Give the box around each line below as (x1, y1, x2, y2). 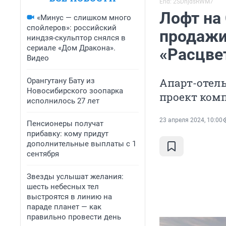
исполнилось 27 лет (27, 96, 99, 105)
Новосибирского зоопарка (27, 86, 123, 95)
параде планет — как (27, 202, 101, 211)
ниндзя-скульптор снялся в (27, 33, 126, 42)
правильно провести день (27, 212, 121, 221)
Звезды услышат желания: (27, 172, 124, 181)
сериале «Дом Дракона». (27, 43, 116, 52)
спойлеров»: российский (27, 23, 117, 32)
